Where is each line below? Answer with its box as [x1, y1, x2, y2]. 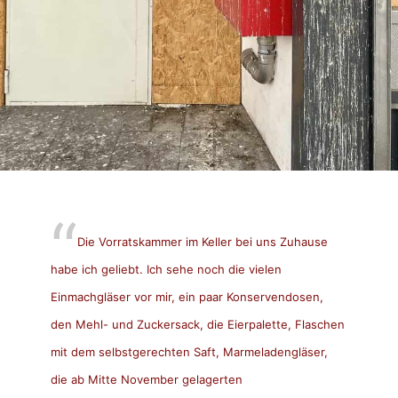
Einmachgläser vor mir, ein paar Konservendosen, [50, 289, 323, 304]
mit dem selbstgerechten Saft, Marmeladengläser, [50, 344, 328, 359]
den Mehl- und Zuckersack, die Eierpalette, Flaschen [50, 316, 345, 331]
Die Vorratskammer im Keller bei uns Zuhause [76, 234, 328, 249]
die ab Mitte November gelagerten [50, 371, 243, 386]
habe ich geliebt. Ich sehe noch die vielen [50, 261, 282, 276]
